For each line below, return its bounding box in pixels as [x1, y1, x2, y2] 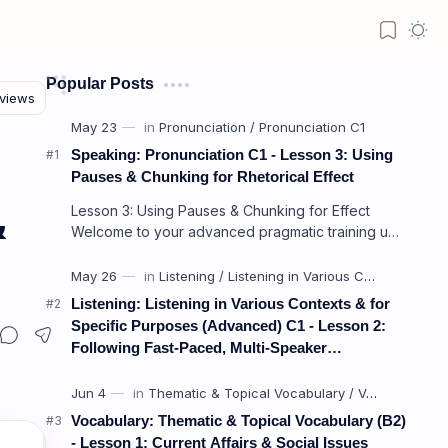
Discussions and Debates [71, 361, 248, 378]
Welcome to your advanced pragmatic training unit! [71, 223, 406, 240]
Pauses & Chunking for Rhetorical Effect [71, 168, 354, 185]
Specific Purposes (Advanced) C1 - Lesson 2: [71, 317, 386, 334]
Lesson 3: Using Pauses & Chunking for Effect [71, 202, 370, 219]
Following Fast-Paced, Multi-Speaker [71, 339, 327, 356]
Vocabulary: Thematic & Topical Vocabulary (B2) [71, 412, 406, 429]
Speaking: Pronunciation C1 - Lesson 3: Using [71, 146, 393, 163]
